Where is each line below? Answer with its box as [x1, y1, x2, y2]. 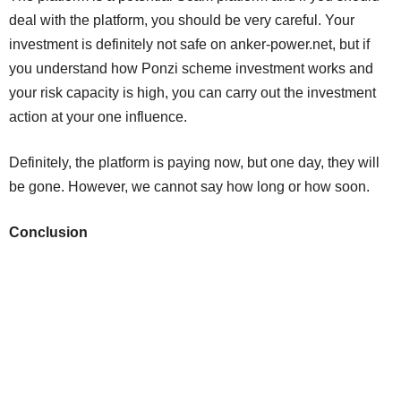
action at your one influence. [9, 108, 187, 124]
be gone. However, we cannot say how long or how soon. [9, 178, 370, 194]
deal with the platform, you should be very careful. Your [9, 12, 354, 28]
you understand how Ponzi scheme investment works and [9, 60, 373, 76]
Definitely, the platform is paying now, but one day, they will [9, 154, 380, 170]
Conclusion [9, 224, 88, 240]
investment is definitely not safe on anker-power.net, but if [9, 36, 370, 52]
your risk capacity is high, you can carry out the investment [9, 84, 376, 100]
